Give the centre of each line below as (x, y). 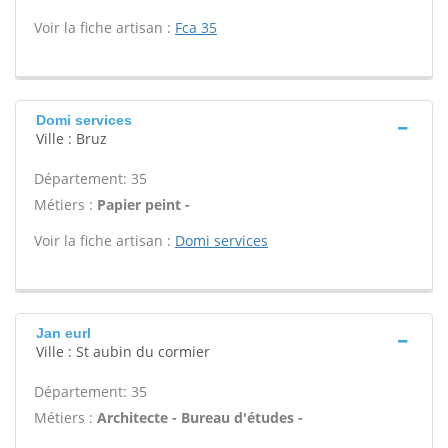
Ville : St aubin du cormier (123, 351)
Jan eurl (63, 333)
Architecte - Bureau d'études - (200, 417)
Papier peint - (143, 204)
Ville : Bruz (71, 138)
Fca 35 (196, 27)
